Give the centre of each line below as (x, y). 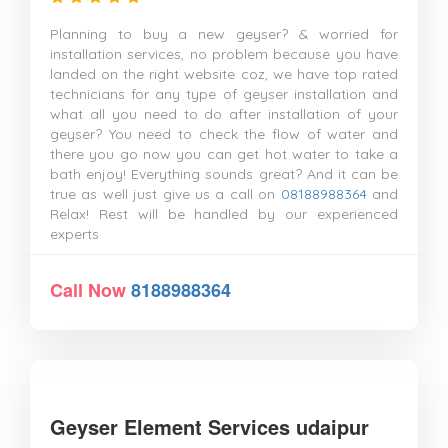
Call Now (90, 290)
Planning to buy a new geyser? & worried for (224, 34)
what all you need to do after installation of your (224, 114)
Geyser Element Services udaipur (209, 426)
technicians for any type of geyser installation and (224, 94)
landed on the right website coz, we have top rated (224, 74)
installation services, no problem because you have (224, 54)
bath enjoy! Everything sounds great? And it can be (224, 174)
